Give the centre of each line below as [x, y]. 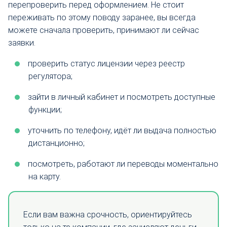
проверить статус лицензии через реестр [106, 63]
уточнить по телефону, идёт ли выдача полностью [122, 130]
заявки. [22, 43]
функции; [45, 109]
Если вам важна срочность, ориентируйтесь [108, 215]
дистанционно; [56, 143]
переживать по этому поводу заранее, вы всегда [102, 17]
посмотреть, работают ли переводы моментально [123, 164]
